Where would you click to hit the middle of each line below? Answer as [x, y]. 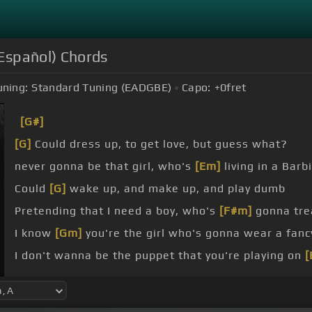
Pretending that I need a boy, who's [117, 211]
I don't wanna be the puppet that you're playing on [160, 256]
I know [35, 233]
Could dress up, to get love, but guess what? [159, 144]
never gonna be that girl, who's [105, 166]
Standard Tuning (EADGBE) [102, 88]
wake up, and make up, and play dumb [176, 189]
